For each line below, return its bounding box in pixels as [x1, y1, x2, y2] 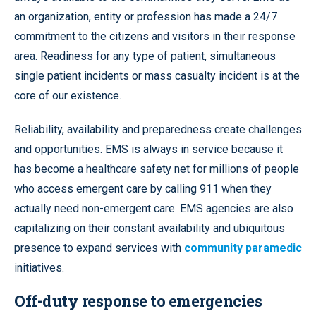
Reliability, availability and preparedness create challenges [14, 122, 302, 136]
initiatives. [14, 260, 64, 274]
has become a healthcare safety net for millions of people [14, 162, 299, 176]
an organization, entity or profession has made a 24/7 [14, 9, 277, 23]
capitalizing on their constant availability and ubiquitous [14, 221, 285, 235]
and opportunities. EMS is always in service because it [14, 142, 283, 156]
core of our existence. [14, 88, 121, 102]
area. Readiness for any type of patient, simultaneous [14, 49, 276, 63]
